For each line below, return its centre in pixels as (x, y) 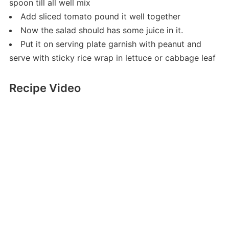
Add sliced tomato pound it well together (100, 17)
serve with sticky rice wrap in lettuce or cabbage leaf (112, 58)
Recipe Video (45, 88)
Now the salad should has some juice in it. (101, 30)
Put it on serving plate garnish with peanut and (111, 44)
